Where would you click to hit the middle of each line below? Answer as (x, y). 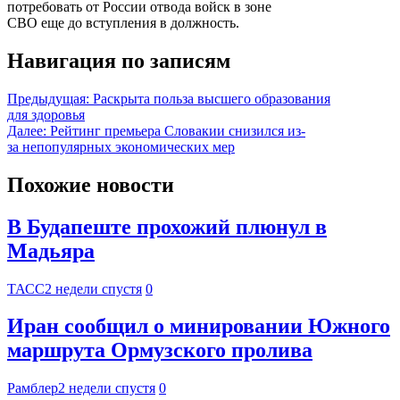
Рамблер (33, 388)
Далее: (27, 130)
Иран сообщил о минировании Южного (199, 326)
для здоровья (46, 114)
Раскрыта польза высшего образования (212, 98)
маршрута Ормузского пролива (160, 350)
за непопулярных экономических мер (121, 146)
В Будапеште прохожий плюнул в (167, 226)
